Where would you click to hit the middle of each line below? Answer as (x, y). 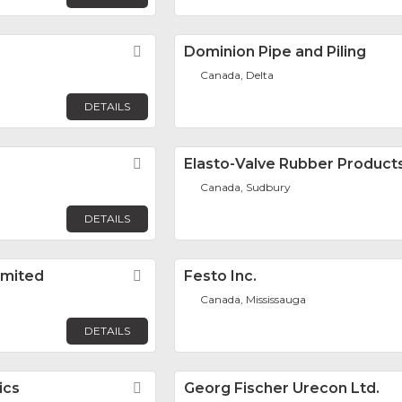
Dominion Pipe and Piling (275, 52)
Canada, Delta (237, 75)
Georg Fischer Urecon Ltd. (282, 389)
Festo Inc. (220, 276)
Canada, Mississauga (253, 300)
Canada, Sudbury (246, 188)
